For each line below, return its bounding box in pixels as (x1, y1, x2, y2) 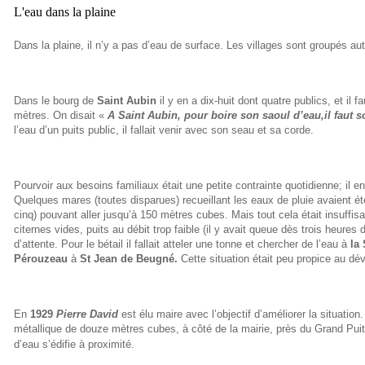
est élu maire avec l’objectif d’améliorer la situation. (118, 307, 363, 320)
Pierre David (56, 307, 118, 320)
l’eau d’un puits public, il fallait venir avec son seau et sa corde (14, 123, 310, 136)
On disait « (53, 108, 108, 121)
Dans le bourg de (14, 94, 97, 107)
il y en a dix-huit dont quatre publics (156, 94, 328, 107)
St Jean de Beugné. (80, 252, 178, 265)
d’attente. (14, 237, 58, 250)
